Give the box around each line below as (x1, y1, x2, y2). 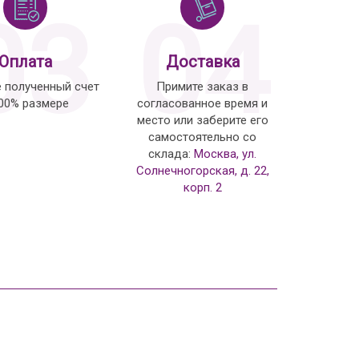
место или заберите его (136, 112, 268, 127)
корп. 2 (183, 179, 222, 195)
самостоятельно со (148, 129, 257, 144)
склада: (148, 146, 195, 161)
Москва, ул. (194, 146, 257, 161)
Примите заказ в (156, 79, 249, 94)
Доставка (165, 51, 240, 71)
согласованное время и (137, 95, 268, 111)
